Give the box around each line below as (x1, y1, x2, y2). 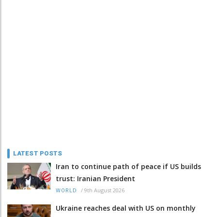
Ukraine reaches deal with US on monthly (56, 203, 196, 213)
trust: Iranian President (56, 173, 135, 183)
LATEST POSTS (13, 149, 62, 157)
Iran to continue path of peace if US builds (56, 161, 201, 171)
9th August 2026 (84, 186, 124, 194)
